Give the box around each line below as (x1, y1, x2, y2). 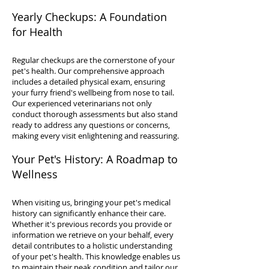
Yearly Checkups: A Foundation (12, 10, 167, 24)
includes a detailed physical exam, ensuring (12, 76, 165, 87)
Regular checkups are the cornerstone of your (12, 55, 175, 65)
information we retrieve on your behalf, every (12, 229, 174, 240)
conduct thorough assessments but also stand (12, 109, 178, 119)
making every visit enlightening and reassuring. (12, 130, 179, 141)
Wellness (12, 167, 58, 181)
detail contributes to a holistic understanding (12, 240, 172, 251)
